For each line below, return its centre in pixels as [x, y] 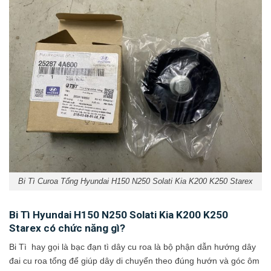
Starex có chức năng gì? [67, 228]
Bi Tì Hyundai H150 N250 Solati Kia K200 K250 [119, 215]
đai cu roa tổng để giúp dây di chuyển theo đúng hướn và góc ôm [134, 260]
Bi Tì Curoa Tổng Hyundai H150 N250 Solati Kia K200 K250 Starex [135, 181]
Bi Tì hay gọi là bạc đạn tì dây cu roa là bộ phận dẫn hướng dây [132, 247]
